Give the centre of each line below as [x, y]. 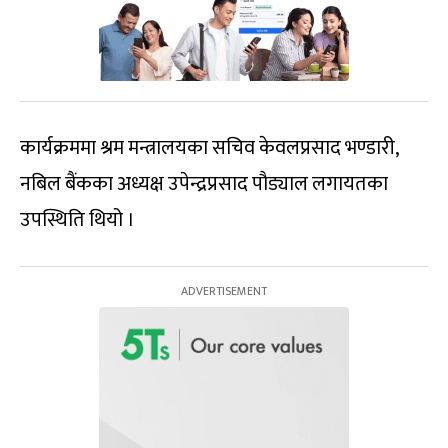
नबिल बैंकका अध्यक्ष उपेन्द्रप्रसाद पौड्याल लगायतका [204, 183]
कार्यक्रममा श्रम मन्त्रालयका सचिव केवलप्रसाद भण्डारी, [209, 147]
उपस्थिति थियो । [77, 219]
